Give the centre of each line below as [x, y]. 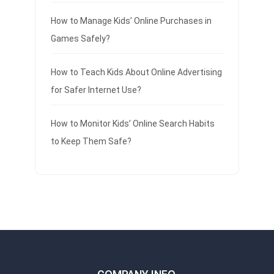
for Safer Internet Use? [96, 90]
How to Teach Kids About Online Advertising [136, 72]
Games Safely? [80, 39]
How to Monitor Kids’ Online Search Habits [132, 124]
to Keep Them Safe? [91, 141]
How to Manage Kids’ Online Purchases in [131, 21]
